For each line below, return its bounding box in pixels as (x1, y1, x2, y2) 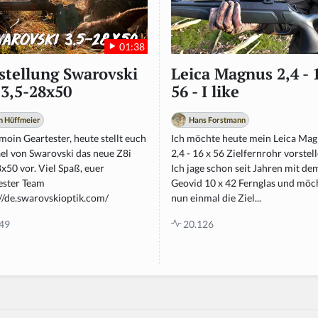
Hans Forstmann (189, 114, 246, 124)
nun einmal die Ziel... (171, 191, 261, 204)
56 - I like (171, 81, 239, 102)
